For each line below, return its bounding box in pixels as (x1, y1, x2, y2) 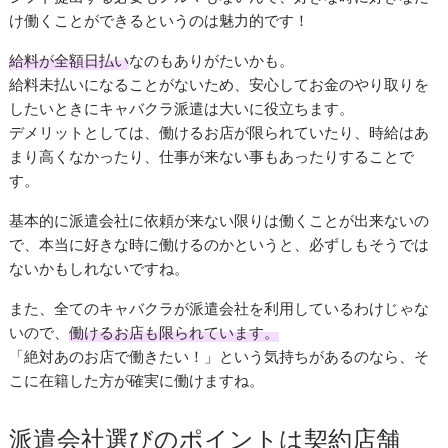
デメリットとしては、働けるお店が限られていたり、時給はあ (9, 121, 430, 142)
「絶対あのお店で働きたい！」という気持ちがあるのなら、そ (9, 345, 430, 366)
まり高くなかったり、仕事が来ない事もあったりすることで (9, 145, 415, 166)
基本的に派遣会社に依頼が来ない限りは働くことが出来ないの (9, 209, 430, 230)
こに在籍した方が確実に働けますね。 (9, 369, 265, 390)
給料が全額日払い (9, 49, 130, 70)
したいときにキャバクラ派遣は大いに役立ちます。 (9, 97, 355, 118)
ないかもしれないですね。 (9, 257, 190, 278)
